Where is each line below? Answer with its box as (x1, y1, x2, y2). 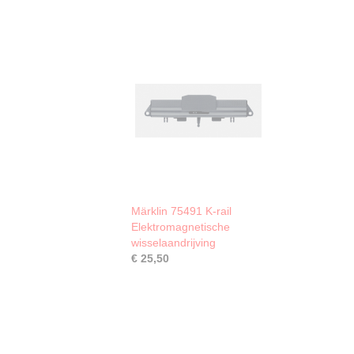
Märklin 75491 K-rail (131, 205, 232, 217)
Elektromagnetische (131, 220, 230, 233)
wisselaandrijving (131, 236, 216, 249)
